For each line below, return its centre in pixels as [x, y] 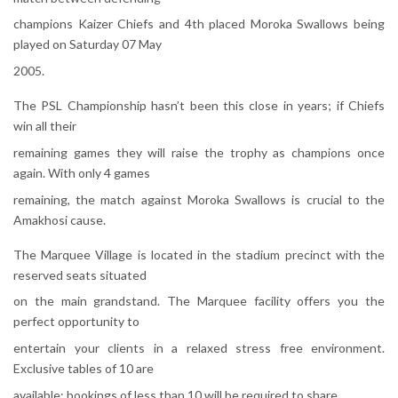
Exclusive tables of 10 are [84, 369]
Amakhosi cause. [60, 219]
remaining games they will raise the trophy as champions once [199, 152]
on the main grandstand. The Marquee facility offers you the [199, 301]
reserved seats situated [80, 275]
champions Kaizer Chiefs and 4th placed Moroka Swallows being [199, 24]
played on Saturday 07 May [88, 44]
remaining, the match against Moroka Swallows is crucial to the [199, 199]
